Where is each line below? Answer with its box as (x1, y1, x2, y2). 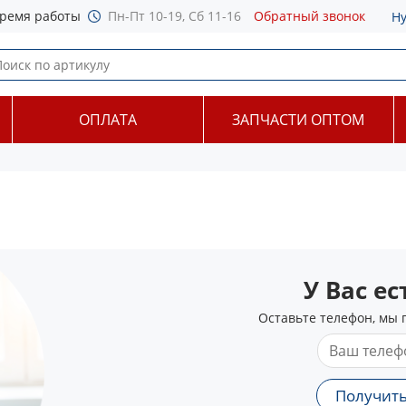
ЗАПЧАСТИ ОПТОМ (232, 110, 365, 130)
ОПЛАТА (78, 110, 137, 130)
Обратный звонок (254, 7, 365, 24)
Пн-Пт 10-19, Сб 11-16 (108, 7, 241, 24)
